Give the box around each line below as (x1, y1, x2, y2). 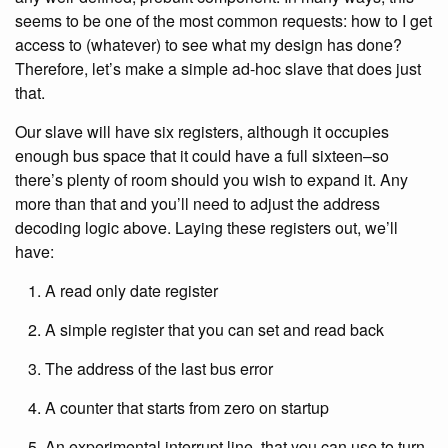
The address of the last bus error (45, 357, 273, 380)
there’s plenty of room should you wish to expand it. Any (15, 168, 408, 191)
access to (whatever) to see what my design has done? (15, 33, 402, 56)
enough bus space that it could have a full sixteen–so (15, 144, 389, 167)
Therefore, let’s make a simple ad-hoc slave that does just (15, 57, 421, 80)
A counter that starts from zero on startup (45, 396, 329, 419)
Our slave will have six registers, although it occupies (15, 120, 389, 143)
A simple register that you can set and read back (45, 318, 384, 341)
